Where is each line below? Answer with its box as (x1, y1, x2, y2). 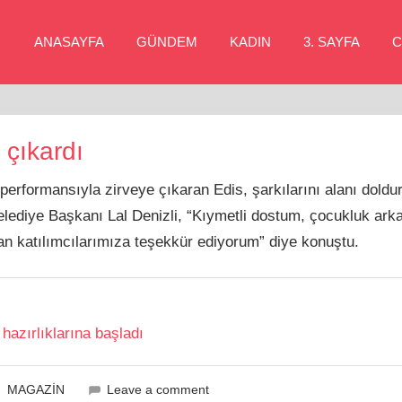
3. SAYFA (303, 34, 360, 49)
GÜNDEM (136, 34, 197, 49)
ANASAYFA (34, 34, 104, 49)
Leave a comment (107, 382, 210, 398)
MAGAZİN (6, 382, 65, 398)
